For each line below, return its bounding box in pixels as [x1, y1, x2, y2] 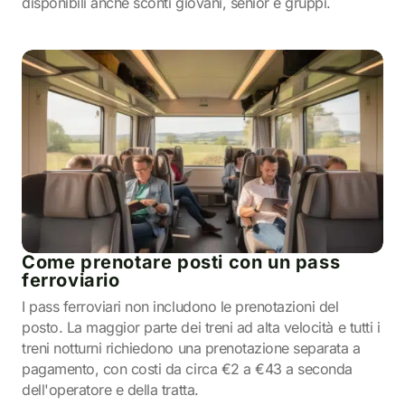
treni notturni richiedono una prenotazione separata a [22, 339, 361, 357]
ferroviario [22, 269, 120, 291]
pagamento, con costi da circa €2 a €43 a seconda [22, 360, 353, 378]
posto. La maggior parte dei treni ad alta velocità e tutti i [22, 318, 381, 336]
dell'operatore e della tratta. [22, 381, 199, 399]
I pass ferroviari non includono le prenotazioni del [22, 297, 339, 316]
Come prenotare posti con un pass [22, 251, 341, 273]
